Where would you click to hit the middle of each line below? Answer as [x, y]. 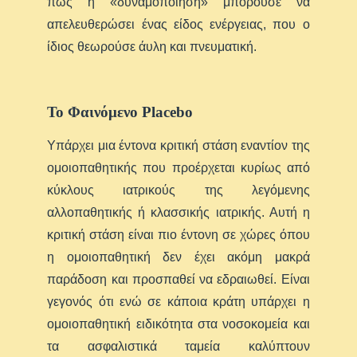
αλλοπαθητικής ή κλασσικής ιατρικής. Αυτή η [178, 212]
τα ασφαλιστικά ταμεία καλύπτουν [178, 346]
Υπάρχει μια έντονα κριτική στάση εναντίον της [178, 145]
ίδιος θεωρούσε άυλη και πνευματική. [152, 46]
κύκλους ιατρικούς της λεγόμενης [178, 190]
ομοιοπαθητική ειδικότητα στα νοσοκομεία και [178, 324]
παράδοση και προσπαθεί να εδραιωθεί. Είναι [178, 279]
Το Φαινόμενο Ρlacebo [120, 112]
